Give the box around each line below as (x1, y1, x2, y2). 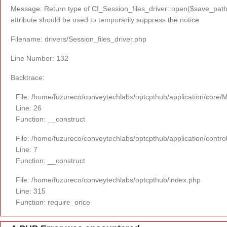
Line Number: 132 (11, 54, 68, 62)
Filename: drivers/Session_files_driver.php (11, 34, 146, 43)
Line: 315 (16, 186, 46, 195)
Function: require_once (16, 198, 90, 206)
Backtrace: (11, 73, 45, 82)
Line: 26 (16, 103, 42, 112)
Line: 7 (16, 145, 37, 154)
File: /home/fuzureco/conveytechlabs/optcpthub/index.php (16, 175, 201, 184)
